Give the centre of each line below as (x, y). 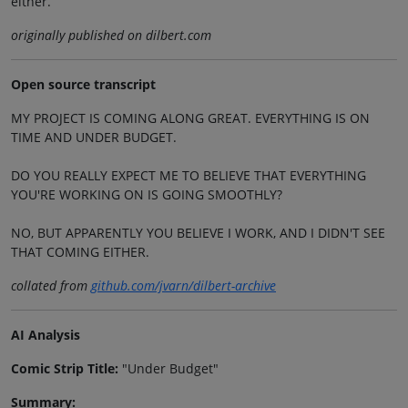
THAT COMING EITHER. (80, 251)
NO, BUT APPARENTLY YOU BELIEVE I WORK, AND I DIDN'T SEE (198, 232)
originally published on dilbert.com (111, 35)
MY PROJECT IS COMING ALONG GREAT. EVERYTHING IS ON (190, 117)
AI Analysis (46, 334)
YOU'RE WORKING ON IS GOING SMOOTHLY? (147, 194)
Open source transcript (83, 84)
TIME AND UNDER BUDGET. (94, 137)
